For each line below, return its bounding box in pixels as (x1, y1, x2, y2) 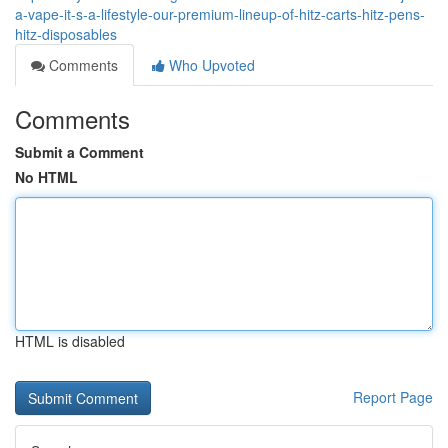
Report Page (353, 387, 433, 407)
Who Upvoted (165, 55, 255, 75)
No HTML (15, 167, 78, 187)
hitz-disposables (15, 24, 117, 44)
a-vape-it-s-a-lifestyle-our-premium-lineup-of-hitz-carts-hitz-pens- (15, 4, 425, 24)
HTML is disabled (15, 331, 125, 351)
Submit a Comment (15, 142, 144, 162)
